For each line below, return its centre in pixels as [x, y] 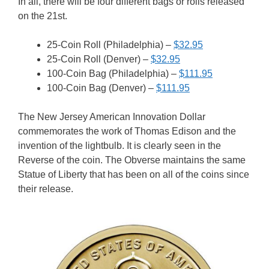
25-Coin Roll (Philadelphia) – [110, 44]
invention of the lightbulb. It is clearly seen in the [119, 145]
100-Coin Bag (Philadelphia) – [113, 73]
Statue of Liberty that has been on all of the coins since [134, 174]
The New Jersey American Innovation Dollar [112, 116]
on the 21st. [43, 16]
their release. [46, 189]
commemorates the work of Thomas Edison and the [127, 131]
